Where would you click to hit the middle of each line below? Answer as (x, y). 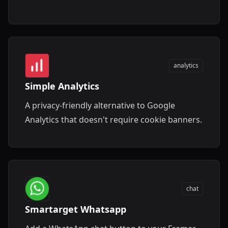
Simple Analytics (62, 86)
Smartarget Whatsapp (76, 209)
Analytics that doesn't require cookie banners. (113, 120)
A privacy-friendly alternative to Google (100, 105)
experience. (47, 11)
